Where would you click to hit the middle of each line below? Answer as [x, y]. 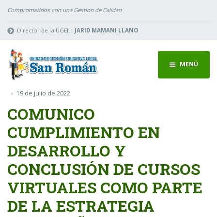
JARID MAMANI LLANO [106, 30]
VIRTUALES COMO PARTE [105, 187]
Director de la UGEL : [45, 30]
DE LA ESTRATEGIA [81, 205]
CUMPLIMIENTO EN [84, 132]
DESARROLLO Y [67, 150]
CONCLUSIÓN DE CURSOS [104, 169]
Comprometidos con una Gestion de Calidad [64, 10]
